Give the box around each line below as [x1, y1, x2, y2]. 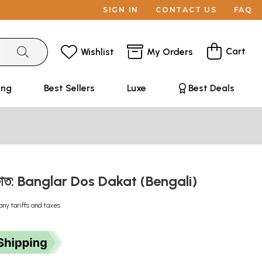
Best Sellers [43, 82, 95, 94]
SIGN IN [102, 5, 139, 14]
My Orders [147, 46, 193, 57]
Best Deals [188, 82, 235, 94]
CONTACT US [156, 5, 217, 14]
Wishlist [81, 46, 114, 57]
